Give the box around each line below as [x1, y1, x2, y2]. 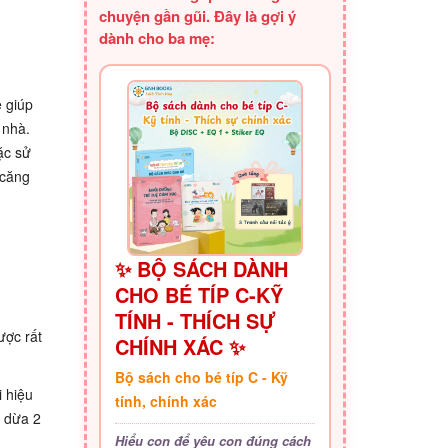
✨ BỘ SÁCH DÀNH [114, 254, 288, 283]
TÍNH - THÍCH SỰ [114, 306, 276, 335]
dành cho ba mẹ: [98, 27, 215, 49]
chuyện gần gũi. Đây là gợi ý [98, 5, 296, 27]
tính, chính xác [114, 391, 217, 411]
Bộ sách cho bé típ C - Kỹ [114, 367, 288, 387]
